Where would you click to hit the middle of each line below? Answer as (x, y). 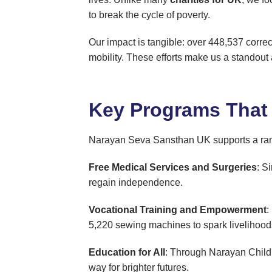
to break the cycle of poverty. (150, 15)
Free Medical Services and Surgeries (173, 168)
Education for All (127, 253)
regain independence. (136, 183)
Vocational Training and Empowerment (178, 210)
